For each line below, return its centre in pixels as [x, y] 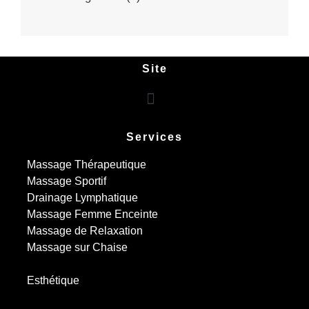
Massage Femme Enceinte [92, 214]
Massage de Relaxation [85, 230]
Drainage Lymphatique [82, 197]
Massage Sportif [67, 181]
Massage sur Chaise [77, 247]
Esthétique [53, 280]
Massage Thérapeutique [87, 164]
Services [154, 137]
